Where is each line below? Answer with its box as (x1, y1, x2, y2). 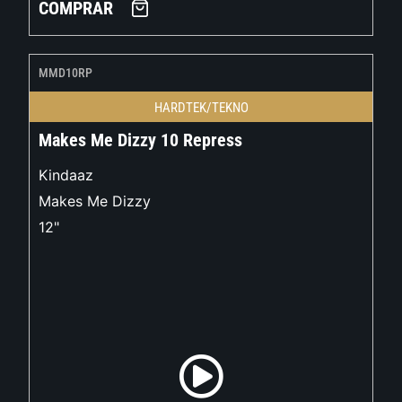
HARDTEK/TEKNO (153, 100, 249, 117)
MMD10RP (39, 66, 93, 81)
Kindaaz (39, 166, 94, 185)
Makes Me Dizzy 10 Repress (39, 129, 243, 152)
